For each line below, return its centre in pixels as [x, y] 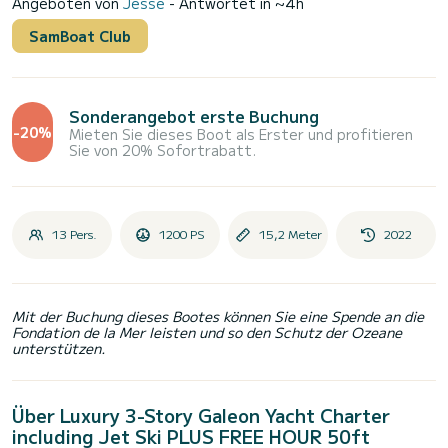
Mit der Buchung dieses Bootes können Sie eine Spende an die [218, 316]
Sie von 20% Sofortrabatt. [163, 149]
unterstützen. [59, 348]
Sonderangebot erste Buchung [194, 115]
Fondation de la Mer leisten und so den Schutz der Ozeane [207, 332]
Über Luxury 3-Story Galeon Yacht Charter [201, 415]
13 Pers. [74, 234]
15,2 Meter [290, 234]
